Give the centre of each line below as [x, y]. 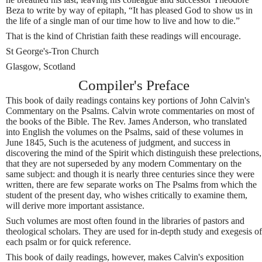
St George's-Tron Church [52, 51]
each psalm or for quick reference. [68, 242]
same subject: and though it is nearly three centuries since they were [130, 174]
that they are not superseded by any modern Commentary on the [124, 163]
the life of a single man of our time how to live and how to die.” [123, 21]
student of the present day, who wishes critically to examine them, [127, 195]
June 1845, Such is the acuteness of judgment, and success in [118, 142]
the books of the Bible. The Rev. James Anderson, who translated [126, 121]
